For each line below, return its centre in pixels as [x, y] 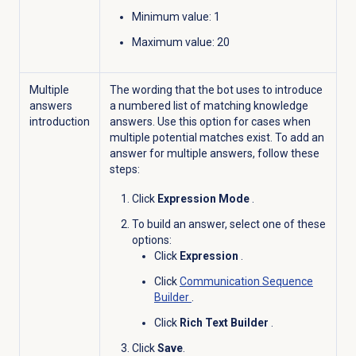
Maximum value [172, 42]
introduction [59, 121]
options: [151, 240]
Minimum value [170, 16]
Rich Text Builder [225, 322]
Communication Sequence [246, 281]
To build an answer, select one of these [228, 224]
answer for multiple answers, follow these [214, 153]
